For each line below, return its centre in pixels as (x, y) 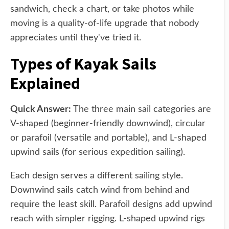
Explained (45, 83)
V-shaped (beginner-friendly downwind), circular (108, 124)
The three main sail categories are (141, 109)
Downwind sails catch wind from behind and (100, 190)
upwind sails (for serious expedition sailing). (98, 152)
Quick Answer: (41, 109)
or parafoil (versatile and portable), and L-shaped (108, 138)
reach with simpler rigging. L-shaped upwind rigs (108, 219)
